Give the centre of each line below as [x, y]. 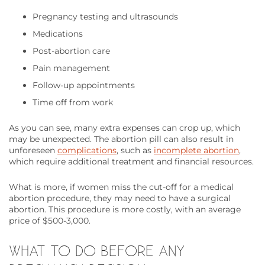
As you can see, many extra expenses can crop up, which [125, 128]
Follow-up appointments [84, 85]
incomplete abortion [196, 151]
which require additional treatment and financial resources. [131, 162]
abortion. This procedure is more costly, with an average [125, 210]
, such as [135, 151]
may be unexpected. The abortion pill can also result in [121, 139]
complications [87, 151]
